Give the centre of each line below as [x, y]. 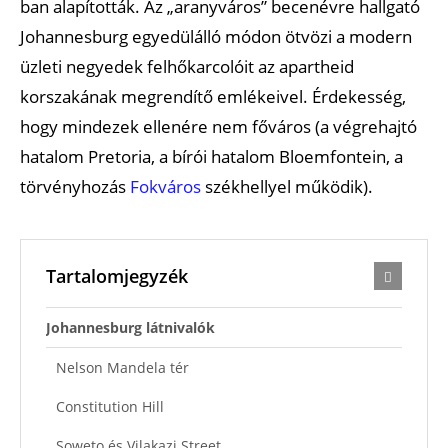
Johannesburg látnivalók [130, 327]
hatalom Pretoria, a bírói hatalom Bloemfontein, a [211, 156]
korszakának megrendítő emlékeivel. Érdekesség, [213, 96]
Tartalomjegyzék [117, 275]
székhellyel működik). [287, 186]
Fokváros [165, 186]
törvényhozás [75, 186]
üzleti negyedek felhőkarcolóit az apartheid [187, 66]
